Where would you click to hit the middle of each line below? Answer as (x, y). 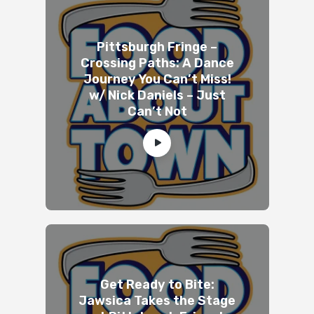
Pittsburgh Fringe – (157, 47)
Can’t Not (157, 112)
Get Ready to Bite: (157, 285)
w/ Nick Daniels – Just (157, 96)
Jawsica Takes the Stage (157, 301)
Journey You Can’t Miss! (157, 80)
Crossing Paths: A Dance (157, 63)
